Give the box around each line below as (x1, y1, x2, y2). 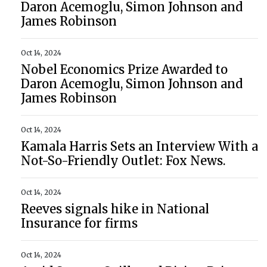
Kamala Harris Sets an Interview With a (21, 139, 258, 154)
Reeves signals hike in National (21, 201, 209, 216)
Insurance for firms (21, 216, 138, 231)
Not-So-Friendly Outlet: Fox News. (21, 153, 226, 168)
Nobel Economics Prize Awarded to (21, 62, 228, 77)
